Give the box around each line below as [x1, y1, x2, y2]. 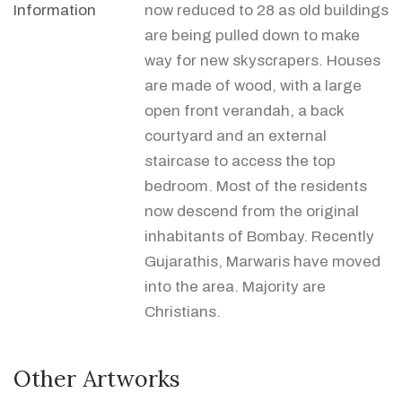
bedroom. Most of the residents [144, 177, 367, 195]
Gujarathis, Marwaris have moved [144, 252, 380, 270]
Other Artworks [13, 363, 180, 393]
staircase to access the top [144, 152, 336, 170]
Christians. [144, 302, 221, 320]
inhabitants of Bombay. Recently [144, 227, 374, 245]
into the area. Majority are [144, 277, 326, 295]
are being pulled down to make [144, 26, 360, 44]
